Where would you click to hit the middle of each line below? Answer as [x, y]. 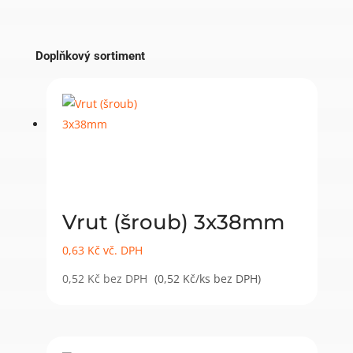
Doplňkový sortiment [90, 56]
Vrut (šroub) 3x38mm [173, 222]
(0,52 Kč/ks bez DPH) [207, 279]
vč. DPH [121, 250]
